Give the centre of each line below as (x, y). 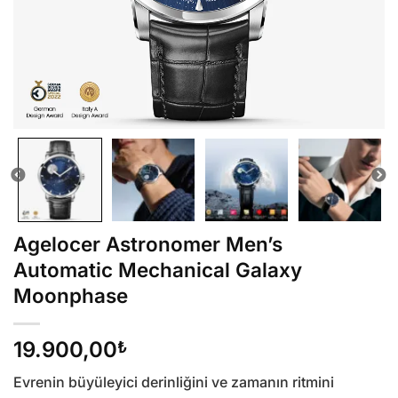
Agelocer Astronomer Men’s (148, 244)
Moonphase (71, 296)
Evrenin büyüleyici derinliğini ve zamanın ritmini (174, 382)
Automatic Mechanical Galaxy (158, 270)
